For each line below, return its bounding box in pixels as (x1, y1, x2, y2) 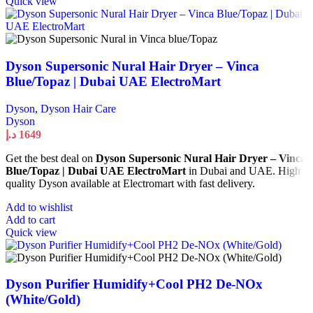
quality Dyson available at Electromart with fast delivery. (6, 177, 255, 189)
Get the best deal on (6, 152, 96, 164)
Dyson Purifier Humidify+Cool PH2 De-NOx (6, 277, 263, 292)
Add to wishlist (6, 201, 73, 213)
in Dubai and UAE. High (186, 164, 300, 177)
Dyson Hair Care (41, 102, 116, 115)
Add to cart (6, 213, 55, 226)
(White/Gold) (6, 292, 80, 307)
